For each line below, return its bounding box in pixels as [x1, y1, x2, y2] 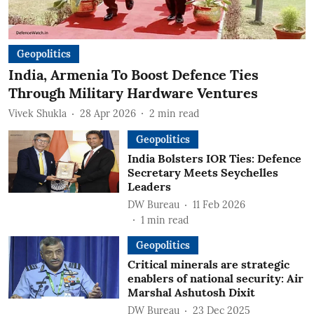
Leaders [127, 179, 171, 193]
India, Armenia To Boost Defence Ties [8, 66, 259, 83]
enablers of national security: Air [127, 271, 303, 285]
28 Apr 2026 [80, 107, 136, 120]
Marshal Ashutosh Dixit [127, 285, 255, 299]
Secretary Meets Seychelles [127, 165, 278, 179]
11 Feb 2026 [192, 198, 245, 211]
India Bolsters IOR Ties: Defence [127, 151, 301, 165]
